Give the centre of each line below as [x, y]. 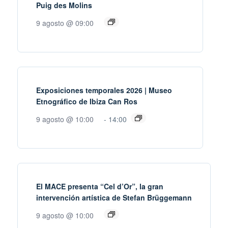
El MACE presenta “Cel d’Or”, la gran [100, 187]
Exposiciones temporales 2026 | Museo [104, 90]
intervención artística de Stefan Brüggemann [114, 198]
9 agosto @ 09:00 [65, 23]
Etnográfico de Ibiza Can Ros [87, 102]
